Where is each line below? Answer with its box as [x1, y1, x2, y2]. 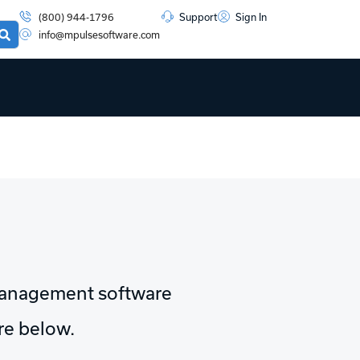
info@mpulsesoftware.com [38, 28, 160, 40]
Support [178, 10, 217, 22]
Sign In [235, 10, 268, 22]
